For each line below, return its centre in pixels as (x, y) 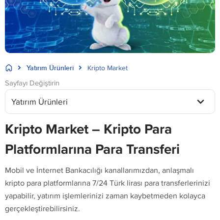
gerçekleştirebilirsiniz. (42, 209)
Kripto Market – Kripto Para (88, 129)
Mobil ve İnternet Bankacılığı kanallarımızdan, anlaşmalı (99, 170)
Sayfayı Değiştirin (32, 83)
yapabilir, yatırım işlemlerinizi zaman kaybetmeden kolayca (105, 196)
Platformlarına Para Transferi (92, 149)
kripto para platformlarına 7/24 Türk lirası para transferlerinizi (108, 183)
